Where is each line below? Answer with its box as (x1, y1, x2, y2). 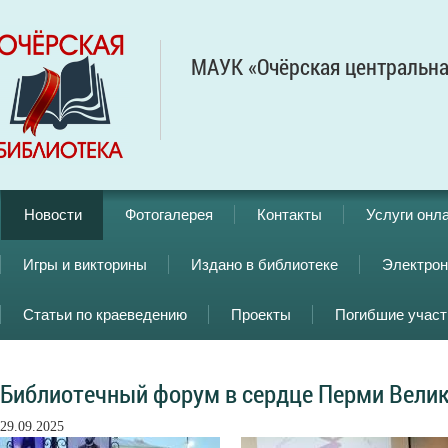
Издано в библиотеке (191, 256, 338, 273)
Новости (24, 206, 82, 223)
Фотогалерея (125, 206, 213, 223)
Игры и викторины (23, 256, 147, 273)
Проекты (231, 306, 291, 323)
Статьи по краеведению (23, 306, 187, 323)
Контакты (257, 206, 322, 223)
